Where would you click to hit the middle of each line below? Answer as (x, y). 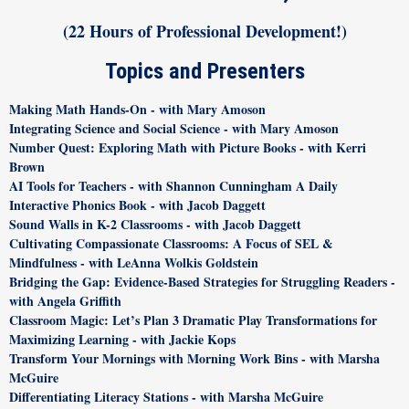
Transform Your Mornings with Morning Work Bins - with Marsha (194, 358)
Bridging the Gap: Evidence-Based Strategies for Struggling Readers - (202, 282)
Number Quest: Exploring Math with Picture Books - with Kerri (188, 147)
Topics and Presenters (204, 71)
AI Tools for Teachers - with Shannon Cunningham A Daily (173, 186)
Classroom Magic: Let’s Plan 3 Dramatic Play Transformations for (193, 320)
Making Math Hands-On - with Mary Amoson (137, 109)
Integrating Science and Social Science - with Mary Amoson (174, 128)
